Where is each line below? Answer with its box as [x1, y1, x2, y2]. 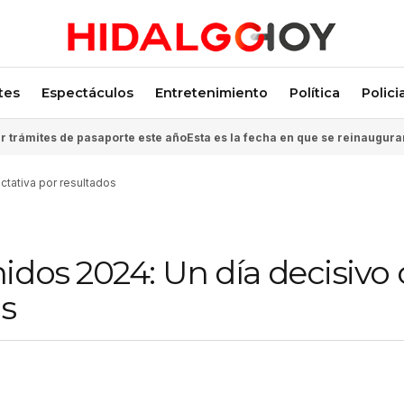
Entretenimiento [155, 84, 268, 101]
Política [289, 84, 340, 101]
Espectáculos [41, 84, 133, 101]
